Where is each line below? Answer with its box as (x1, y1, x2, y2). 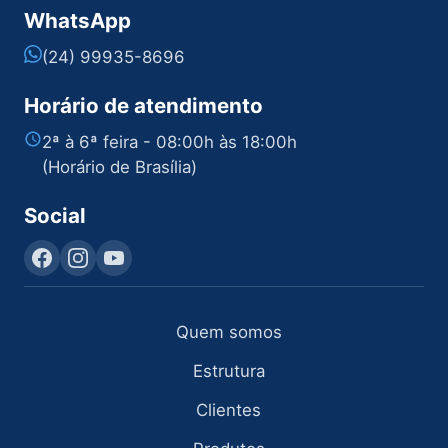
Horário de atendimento (24, 93, 263, 119)
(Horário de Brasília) (42, 157, 197, 178)
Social (24, 203, 86, 229)
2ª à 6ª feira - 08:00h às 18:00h (42, 132, 297, 153)
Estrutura (192, 361, 265, 382)
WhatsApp (24, 8, 131, 34)
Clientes (196, 400, 262, 421)
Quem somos (175, 322, 282, 343)
